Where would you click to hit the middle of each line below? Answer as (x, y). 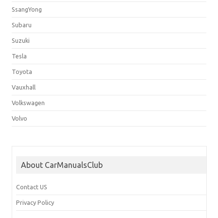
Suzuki (21, 41)
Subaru (22, 25)
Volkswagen (28, 103)
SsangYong (27, 9)
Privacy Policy (35, 203)
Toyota (22, 72)
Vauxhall (24, 87)
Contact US (32, 187)
